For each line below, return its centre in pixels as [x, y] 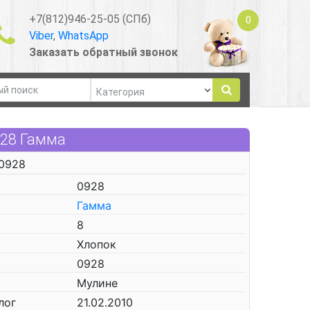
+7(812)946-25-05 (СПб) [90, 19]
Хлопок [97, 244]
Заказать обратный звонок [103, 52]
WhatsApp [83, 35]
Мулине [97, 283]
